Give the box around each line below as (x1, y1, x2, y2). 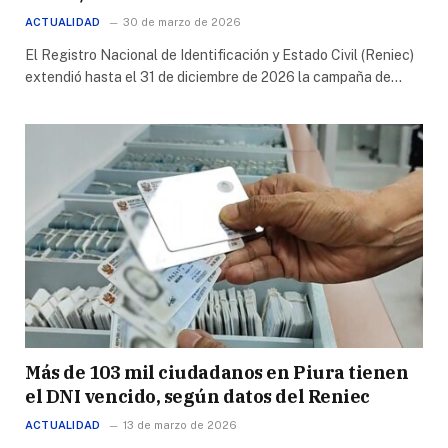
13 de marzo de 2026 (123, 419, 238, 432)
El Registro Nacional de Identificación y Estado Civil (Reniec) (25, 47, 414, 64)
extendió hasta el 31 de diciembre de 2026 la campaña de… (25, 69, 402, 86)
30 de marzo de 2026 (123, 16, 242, 29)
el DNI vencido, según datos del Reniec (25, 385, 370, 409)
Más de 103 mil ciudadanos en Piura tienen (25, 361, 409, 385)
